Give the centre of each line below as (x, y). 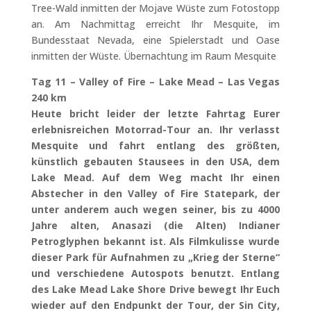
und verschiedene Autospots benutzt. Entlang (155, 273)
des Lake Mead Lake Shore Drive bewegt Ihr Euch (155, 289)
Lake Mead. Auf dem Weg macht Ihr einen (155, 177)
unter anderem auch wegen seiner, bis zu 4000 (155, 209)
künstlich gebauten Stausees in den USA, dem (155, 161)
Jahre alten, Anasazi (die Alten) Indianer (155, 225)
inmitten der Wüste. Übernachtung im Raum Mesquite (153, 56)
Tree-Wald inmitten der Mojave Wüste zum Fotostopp (155, 8)
